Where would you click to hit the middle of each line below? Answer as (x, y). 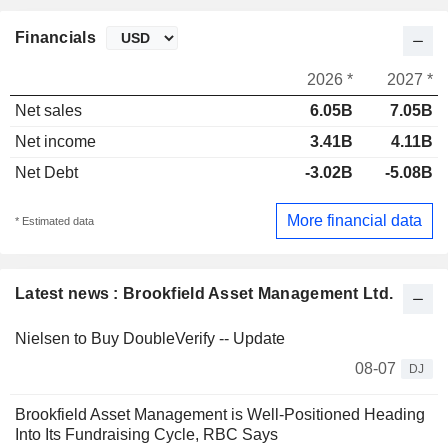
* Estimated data (54, 220)
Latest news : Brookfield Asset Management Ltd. (204, 293)
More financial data (354, 220)
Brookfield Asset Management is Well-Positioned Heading (220, 414)
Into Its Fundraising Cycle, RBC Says (146, 434)
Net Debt (46, 173)
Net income (55, 142)
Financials (55, 38)
